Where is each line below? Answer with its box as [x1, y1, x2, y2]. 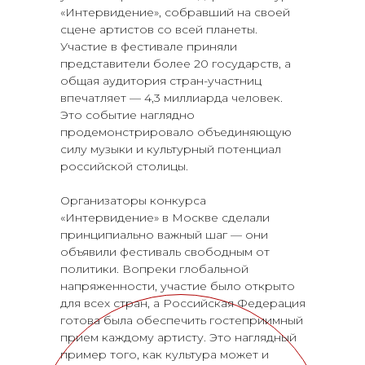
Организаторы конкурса [60, 192, 206, 208]
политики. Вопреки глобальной [60, 261, 248, 276]
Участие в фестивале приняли [60, 38, 237, 54]
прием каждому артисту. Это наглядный [60, 329, 297, 345]
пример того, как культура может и [60, 346, 269, 362]
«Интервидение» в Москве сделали [60, 209, 270, 225]
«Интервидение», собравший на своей [60, 4, 290, 20]
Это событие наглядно [60, 107, 195, 122]
